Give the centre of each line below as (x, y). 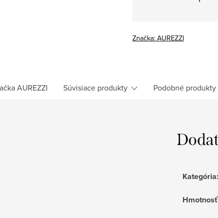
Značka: (145, 38)
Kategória (200, 176)
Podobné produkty (185, 87)
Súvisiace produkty (95, 87)
